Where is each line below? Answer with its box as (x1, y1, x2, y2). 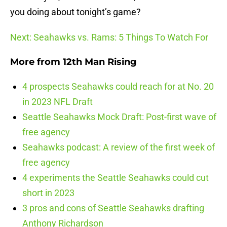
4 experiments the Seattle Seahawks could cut (22, 172, 209, 183)
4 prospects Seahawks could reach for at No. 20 (22, 81, 214, 92)
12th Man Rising (63, 56, 137, 68)
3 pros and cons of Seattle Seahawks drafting (22, 203, 204, 214)
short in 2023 (22, 187, 74, 199)
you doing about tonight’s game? (10, 7, 141, 18)
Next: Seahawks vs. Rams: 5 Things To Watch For (10, 32, 208, 43)
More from (10, 56, 63, 68)
